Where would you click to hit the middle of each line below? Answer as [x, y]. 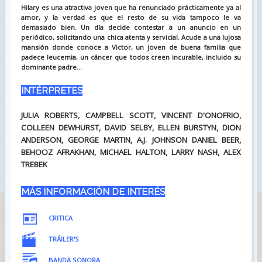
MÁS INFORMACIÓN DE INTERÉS [93, 191]
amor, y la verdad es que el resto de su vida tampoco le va [131, 17]
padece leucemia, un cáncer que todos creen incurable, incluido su [131, 57]
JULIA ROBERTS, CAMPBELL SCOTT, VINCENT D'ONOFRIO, [131, 115]
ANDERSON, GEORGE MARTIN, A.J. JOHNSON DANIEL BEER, [131, 139]
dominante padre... [51, 67]
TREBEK [34, 164]
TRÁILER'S [63, 239]
